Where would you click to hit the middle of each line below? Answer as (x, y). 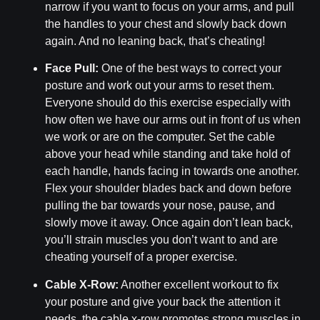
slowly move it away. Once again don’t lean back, (169, 223)
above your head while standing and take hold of (168, 154)
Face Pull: (72, 69)
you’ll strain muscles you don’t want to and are (162, 240)
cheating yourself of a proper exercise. (141, 257)
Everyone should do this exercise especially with (168, 103)
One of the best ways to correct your (190, 69)
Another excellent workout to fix (199, 284)
